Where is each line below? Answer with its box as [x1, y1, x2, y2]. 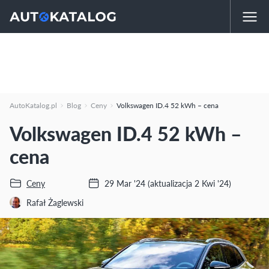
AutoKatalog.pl [10, 100, 57, 110]
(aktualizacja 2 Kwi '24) [148, 177, 231, 189]
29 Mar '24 [104, 177, 148, 189]
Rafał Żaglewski [26, 196, 83, 208]
